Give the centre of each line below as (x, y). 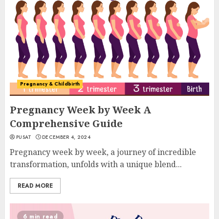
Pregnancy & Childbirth (50, 84)
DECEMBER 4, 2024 (66, 137)
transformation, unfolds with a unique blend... (96, 164)
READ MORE (35, 186)
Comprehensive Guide (66, 123)
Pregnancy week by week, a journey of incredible (103, 152)
